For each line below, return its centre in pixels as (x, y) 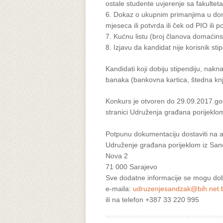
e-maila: (119, 189)
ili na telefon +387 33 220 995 (152, 200)
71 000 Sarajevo (131, 167)
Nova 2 (117, 156)
